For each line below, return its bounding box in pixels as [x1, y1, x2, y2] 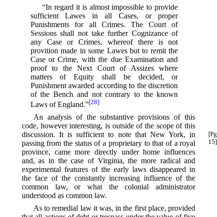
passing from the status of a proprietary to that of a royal [21, 139, 196, 148]
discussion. [21, 130, 59, 139]
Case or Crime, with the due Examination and [30, 55, 178, 64]
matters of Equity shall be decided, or [30, 73, 178, 81]
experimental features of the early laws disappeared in [21, 165, 196, 174]
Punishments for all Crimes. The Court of [30, 20, 178, 29]
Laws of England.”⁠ [30, 100, 89, 109]
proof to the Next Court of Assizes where [30, 64, 178, 73]
